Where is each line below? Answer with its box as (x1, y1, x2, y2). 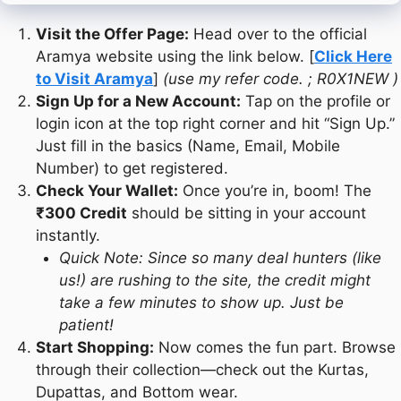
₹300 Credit (36, 204, 127, 223)
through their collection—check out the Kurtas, (36, 361, 369, 380)
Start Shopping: (36, 338, 154, 357)
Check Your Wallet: (36, 182, 178, 200)
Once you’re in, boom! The (178, 182, 371, 200)
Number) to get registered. (36, 159, 228, 178)
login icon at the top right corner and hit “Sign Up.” (36, 115, 395, 133)
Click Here (314, 47, 392, 66)
